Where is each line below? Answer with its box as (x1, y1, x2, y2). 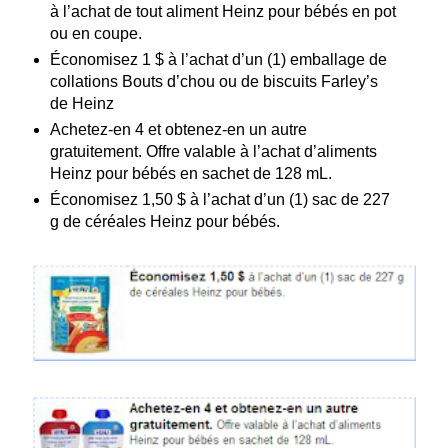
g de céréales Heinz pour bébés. (49, 212, 280, 230)
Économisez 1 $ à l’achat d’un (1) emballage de (49, 50, 387, 68)
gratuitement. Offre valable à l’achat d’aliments (49, 142, 377, 160)
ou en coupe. (49, 24, 142, 42)
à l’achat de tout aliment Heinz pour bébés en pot (49, 2, 396, 20)
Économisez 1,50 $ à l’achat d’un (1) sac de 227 (49, 190, 390, 208)
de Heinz (49, 94, 114, 112)
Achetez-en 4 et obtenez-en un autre (49, 120, 307, 138)
